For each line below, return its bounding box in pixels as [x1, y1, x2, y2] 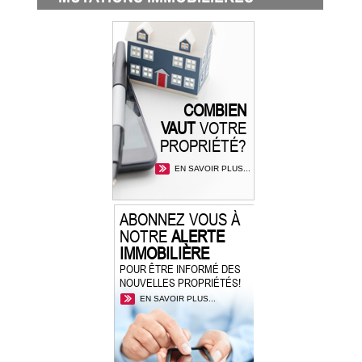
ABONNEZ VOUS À [119, 208, 240, 229]
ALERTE [166, 225, 225, 246]
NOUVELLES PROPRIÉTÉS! [119, 275, 241, 289]
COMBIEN [183, 99, 247, 120]
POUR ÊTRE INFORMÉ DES [119, 261, 241, 276]
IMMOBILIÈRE [119, 242, 209, 263]
